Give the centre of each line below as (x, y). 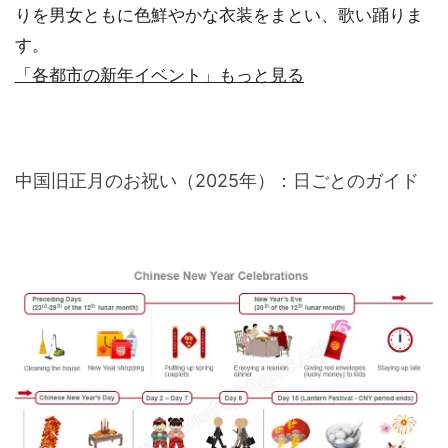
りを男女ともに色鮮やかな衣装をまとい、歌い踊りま (219, 15)
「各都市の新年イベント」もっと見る (159, 75)
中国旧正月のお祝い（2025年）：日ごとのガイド (217, 181)
